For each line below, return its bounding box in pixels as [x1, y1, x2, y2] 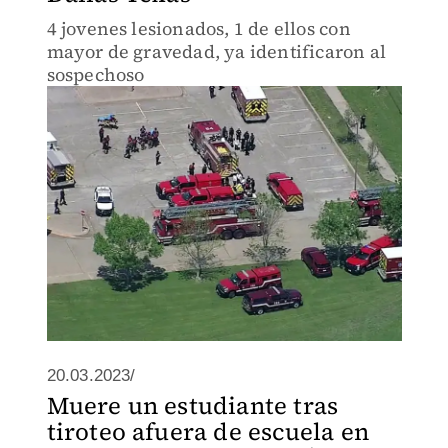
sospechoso [46, 62, 145, 87]
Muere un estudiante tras [46, 389, 339, 422]
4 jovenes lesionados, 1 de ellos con [46, 16, 351, 41]
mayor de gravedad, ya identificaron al [46, 39, 387, 64]
